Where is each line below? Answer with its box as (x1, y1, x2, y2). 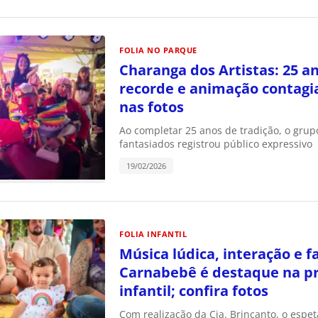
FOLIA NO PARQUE (119, 45, 197, 56)
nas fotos (119, 97, 184, 117)
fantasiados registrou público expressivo (119, 137, 312, 151)
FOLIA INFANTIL (119, 228, 187, 239)
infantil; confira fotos (119, 280, 268, 300)
